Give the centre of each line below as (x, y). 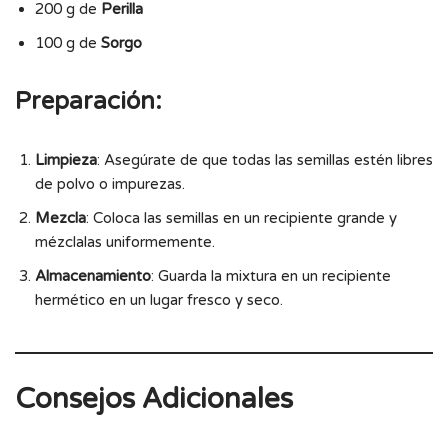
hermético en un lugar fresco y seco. (159, 299)
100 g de (68, 42)
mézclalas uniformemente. (125, 241)
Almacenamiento (93, 275)
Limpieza (66, 159)
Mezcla (60, 217)
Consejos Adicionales (154, 398)
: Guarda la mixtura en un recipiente (271, 275)
